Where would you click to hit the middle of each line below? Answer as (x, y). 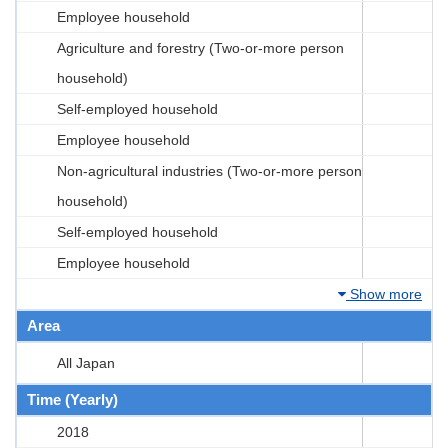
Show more (384, 293)
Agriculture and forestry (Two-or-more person (200, 47)
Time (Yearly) (72, 399)
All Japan (86, 362)
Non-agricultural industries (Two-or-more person (209, 170)
